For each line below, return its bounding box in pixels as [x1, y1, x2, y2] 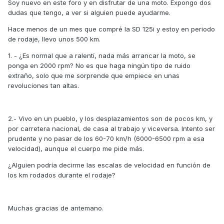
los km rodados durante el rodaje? [8, 171, 115, 179]
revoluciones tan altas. [8, 81, 79, 90]
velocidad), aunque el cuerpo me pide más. [8, 144, 144, 153]
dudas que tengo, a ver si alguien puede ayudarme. [8, 8, 170, 17]
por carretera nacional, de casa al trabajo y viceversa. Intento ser [8, 124, 215, 133]
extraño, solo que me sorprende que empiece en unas [8, 71, 179, 80]
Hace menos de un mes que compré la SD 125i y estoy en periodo [8, 25, 215, 33]
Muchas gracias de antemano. [8, 204, 103, 212]
